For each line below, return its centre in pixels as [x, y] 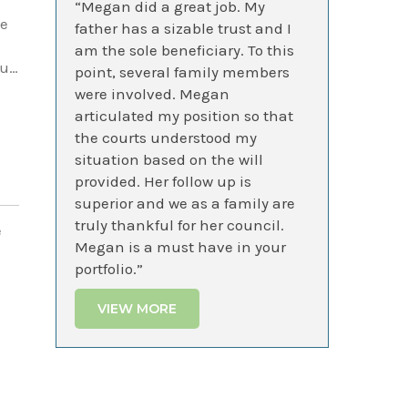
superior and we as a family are [185, 203]
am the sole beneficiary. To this [184, 50]
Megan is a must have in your [180, 247]
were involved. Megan [152, 94]
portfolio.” [109, 269]
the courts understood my [166, 138]
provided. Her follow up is [163, 181]
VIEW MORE [137, 309]
